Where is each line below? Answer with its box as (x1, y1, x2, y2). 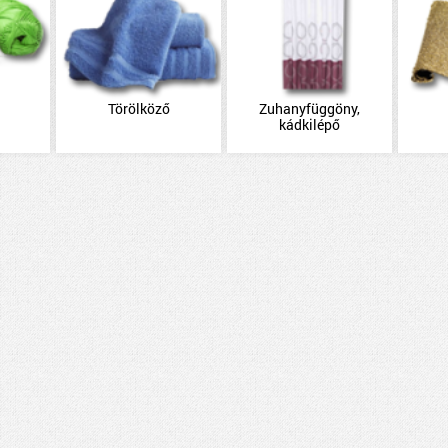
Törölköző (107, 99, 170, 118)
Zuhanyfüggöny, (258, 99, 360, 118)
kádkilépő (278, 115, 340, 134)
